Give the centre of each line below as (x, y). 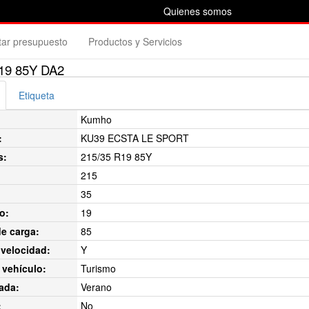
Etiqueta (36, 95)
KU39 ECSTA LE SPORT (134, 138)
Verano (96, 287)
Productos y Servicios (135, 41)
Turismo (98, 268)
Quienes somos (197, 11)
